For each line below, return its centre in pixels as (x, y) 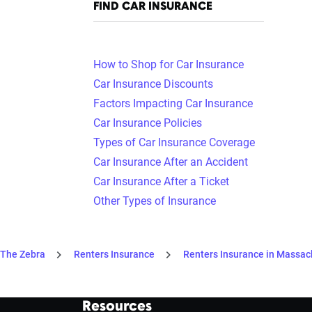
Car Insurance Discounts (153, 84)
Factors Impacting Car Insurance (173, 103)
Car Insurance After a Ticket (161, 181)
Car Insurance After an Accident (171, 162)
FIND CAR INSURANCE (153, 7)
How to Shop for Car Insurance (169, 64)
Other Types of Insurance (155, 201)
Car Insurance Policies (148, 123)
